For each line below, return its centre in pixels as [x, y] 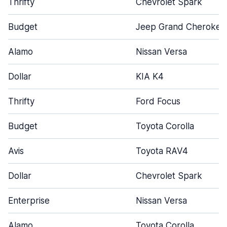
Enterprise [29, 201]
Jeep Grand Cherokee [181, 27]
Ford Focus [158, 101]
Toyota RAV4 [162, 151]
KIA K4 [150, 77]
